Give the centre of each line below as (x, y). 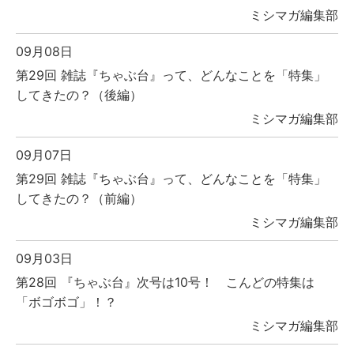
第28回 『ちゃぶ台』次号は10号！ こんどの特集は (165, 282)
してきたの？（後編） (79, 95)
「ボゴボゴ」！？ (66, 302)
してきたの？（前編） (79, 199)
